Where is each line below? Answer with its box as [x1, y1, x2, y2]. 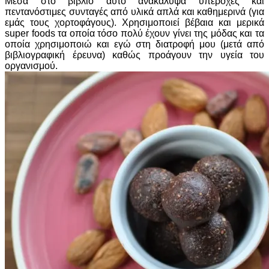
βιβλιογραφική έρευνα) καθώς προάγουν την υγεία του [5, 50, 264, 60]
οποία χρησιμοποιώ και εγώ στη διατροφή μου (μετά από [5, 39, 264, 49]
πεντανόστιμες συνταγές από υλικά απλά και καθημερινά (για [5, 7, 264, 17]
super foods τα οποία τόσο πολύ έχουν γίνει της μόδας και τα [5, 28, 264, 38]
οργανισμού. [5, 61, 60, 71]
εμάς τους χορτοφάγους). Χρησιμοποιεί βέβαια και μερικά [5, 17, 264, 28]
